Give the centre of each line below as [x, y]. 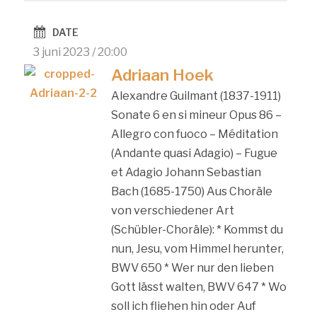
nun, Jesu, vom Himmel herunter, [197, 248]
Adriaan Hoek [162, 75]
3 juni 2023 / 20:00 [80, 52]
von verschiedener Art [172, 210]
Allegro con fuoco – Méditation [194, 134]
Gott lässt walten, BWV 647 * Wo [198, 287]
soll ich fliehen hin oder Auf [183, 306]
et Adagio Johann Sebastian [186, 172]
